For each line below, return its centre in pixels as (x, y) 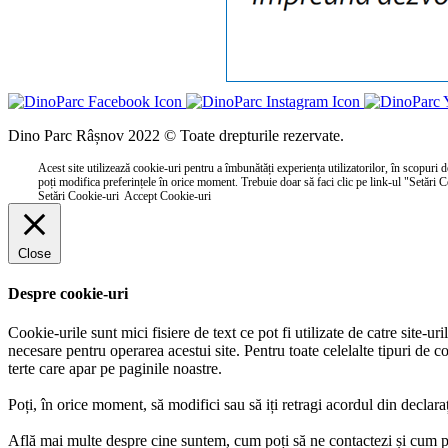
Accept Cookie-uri (167, 195)
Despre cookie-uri (68, 293)
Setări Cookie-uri (78, 195)
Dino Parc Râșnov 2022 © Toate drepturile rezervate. (176, 135)
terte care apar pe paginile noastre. (115, 369)
